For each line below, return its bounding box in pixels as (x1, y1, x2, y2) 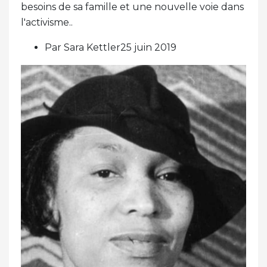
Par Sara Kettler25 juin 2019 (45, 42, 176, 54)
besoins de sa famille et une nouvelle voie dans (21, 1, 244, 13)
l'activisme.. (21, 17, 73, 29)
